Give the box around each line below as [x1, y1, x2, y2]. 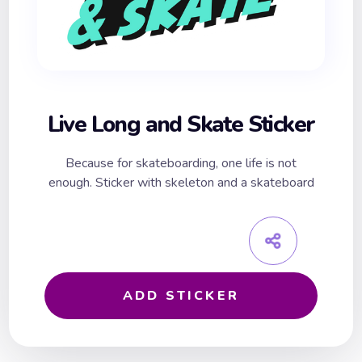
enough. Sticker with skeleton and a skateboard [48, 174, 314, 192]
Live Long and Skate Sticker [47, 109, 315, 141]
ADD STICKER [122, 287, 240, 305]
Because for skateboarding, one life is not [65, 154, 297, 173]
